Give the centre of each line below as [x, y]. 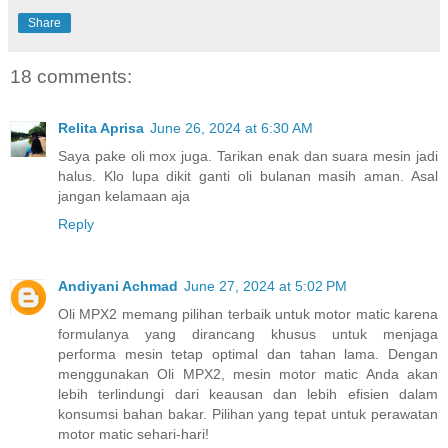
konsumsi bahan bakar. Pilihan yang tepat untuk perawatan [248, 414]
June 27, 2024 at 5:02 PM [265, 286]
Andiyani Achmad [118, 286]
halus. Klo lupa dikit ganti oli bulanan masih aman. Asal [248, 176]
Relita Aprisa [101, 128]
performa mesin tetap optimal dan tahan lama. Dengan [248, 354]
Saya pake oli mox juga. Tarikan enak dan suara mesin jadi [248, 156]
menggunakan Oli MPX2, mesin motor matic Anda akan [248, 374]
